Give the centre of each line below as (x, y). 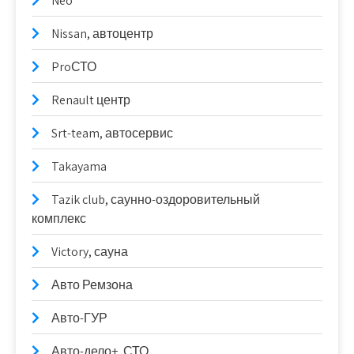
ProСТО (74, 66)
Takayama (79, 166)
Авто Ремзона (92, 284)
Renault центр (91, 100)
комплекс (59, 218)
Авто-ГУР (79, 318)
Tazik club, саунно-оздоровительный (156, 199)
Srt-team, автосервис (112, 133)
